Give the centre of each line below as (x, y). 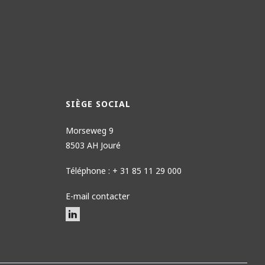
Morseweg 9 (89, 130)
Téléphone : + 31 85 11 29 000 (123, 170)
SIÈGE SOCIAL (98, 104)
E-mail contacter (97, 196)
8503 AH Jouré (93, 145)
